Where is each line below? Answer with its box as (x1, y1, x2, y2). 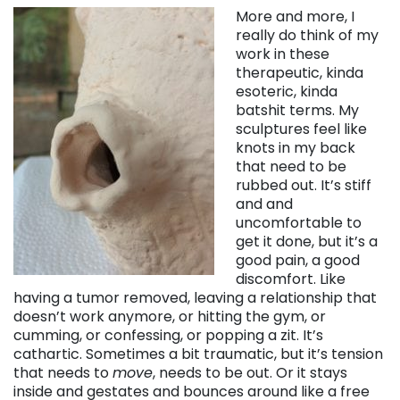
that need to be (236, 156, 346, 178)
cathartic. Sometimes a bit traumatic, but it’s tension (13, 344, 383, 365)
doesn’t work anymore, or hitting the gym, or (13, 306, 326, 328)
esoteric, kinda (236, 81, 337, 103)
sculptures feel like (236, 119, 367, 140)
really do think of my (236, 25, 379, 46)
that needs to (13, 362, 112, 384)
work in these (236, 44, 329, 65)
